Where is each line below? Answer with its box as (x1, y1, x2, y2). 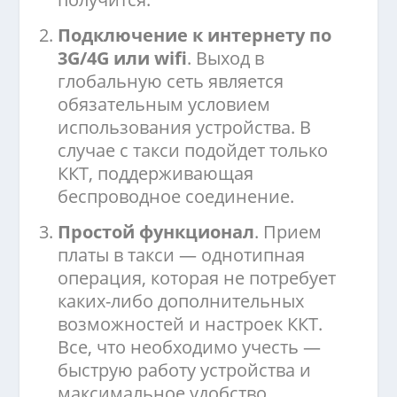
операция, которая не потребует (58, 266, 337, 291)
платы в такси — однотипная (58, 243, 306, 268)
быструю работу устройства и (58, 358, 312, 383)
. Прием (254, 220, 323, 245)
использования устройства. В (58, 115, 312, 140)
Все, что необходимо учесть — (58, 335, 322, 360)
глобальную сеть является (58, 69, 284, 94)
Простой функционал (58, 220, 255, 245)
